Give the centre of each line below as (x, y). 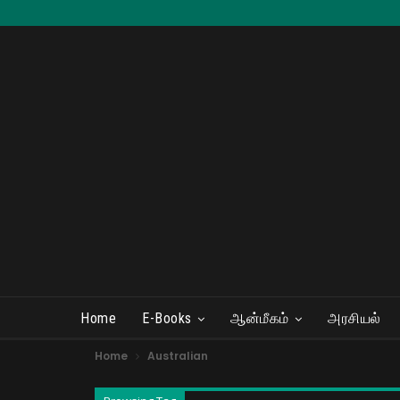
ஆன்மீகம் (260, 318)
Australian (178, 356)
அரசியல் (354, 318)
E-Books (167, 318)
